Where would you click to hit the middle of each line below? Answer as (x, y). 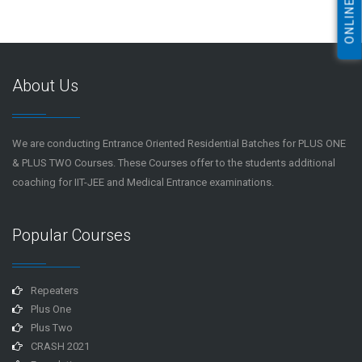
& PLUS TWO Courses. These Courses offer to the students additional (174, 162)
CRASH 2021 (60, 346)
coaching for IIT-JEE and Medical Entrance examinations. (143, 182)
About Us (45, 85)
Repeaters (55, 290)
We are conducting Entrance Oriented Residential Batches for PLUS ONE (179, 143)
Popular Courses (72, 235)
